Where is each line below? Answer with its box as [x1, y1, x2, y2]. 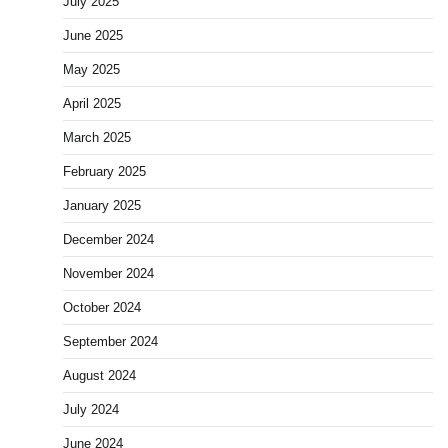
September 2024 [63, 334, 158, 349]
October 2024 [63, 300, 141, 315]
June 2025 [63, 28, 123, 43]
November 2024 [63, 266, 154, 281]
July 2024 [63, 402, 119, 417]
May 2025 [63, 62, 120, 77]
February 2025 [63, 164, 146, 179]
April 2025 [63, 96, 121, 111]
